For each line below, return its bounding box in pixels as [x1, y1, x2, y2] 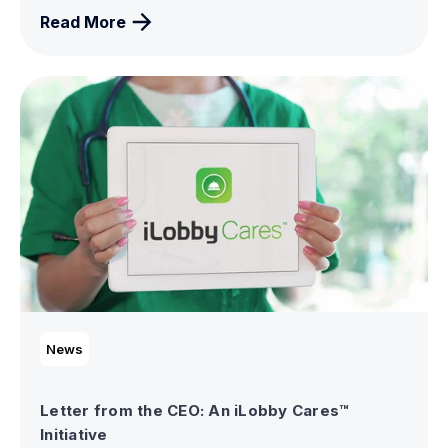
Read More [40, 12, 126, 33]
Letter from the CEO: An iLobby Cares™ [40, 401, 350, 421]
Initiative [40, 425, 108, 445]
